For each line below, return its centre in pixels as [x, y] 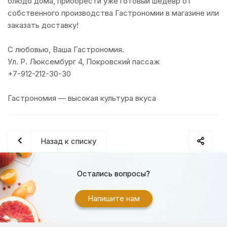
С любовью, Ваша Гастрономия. [66, 49]
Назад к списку [68, 141]
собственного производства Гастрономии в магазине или [113, 13]
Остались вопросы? [113, 174]
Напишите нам [113, 198]
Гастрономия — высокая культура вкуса [82, 98]
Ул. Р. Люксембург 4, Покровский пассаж [84, 62]
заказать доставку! [43, 25]
